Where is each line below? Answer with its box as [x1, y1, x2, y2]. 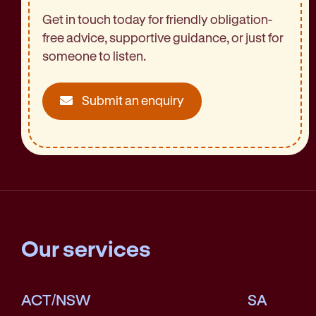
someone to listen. [42, 48, 146, 63]
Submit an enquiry [80, 92, 184, 107]
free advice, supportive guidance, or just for [42, 30, 284, 44]
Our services [21, 234, 151, 261]
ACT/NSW [21, 290, 91, 308]
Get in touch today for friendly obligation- [42, 11, 272, 26]
